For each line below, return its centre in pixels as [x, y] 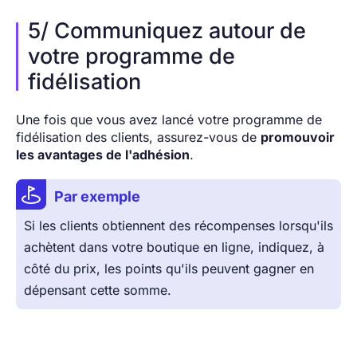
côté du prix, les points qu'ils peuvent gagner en [169, 269]
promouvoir [298, 137]
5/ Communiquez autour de [167, 31]
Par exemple [97, 197]
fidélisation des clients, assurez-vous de [138, 137]
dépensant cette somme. [98, 290]
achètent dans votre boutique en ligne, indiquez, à [174, 247]
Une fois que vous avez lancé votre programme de [169, 120]
